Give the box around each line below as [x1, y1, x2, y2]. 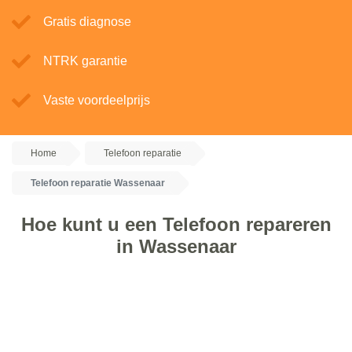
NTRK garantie [43, 54, 127, 68]
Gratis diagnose [43, 15, 131, 28]
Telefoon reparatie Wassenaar [31, 178, 165, 189]
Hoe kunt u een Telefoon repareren [20, 214, 332, 235]
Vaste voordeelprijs [43, 93, 150, 107]
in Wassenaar [115, 236, 236, 257]
